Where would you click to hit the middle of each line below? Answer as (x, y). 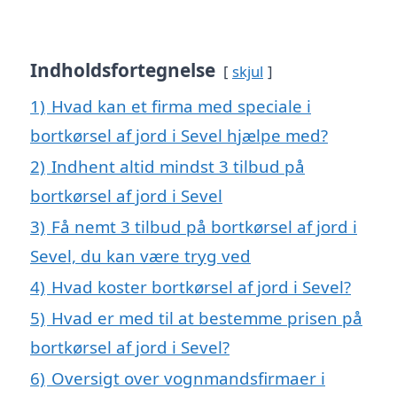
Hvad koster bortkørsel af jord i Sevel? (201, 286)
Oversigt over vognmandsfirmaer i (188, 378)
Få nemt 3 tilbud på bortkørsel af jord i (204, 226)
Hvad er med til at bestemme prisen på (207, 317)
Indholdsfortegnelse (123, 70)
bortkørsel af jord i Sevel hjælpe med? (179, 135)
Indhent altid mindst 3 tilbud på (178, 166)
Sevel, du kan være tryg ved (140, 255)
